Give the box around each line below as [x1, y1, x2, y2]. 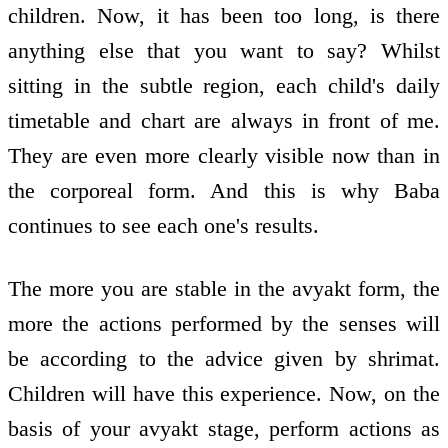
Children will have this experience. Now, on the [8, 380, 440, 406]
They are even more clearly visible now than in [8, 143, 440, 169]
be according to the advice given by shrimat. [8, 345, 440, 371]
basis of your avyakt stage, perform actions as [8, 415, 440, 441]
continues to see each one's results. [8, 213, 319, 239]
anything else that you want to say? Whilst [8, 38, 440, 64]
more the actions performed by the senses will [8, 310, 440, 336]
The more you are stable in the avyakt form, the [8, 275, 440, 301]
